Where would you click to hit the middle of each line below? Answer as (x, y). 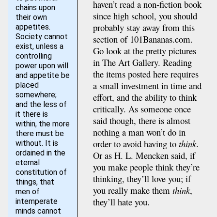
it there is (31, 114)
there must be (39, 133)
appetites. (33, 27)
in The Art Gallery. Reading (142, 62)
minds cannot (38, 211)
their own (31, 17)
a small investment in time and (147, 86)
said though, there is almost (141, 121)
